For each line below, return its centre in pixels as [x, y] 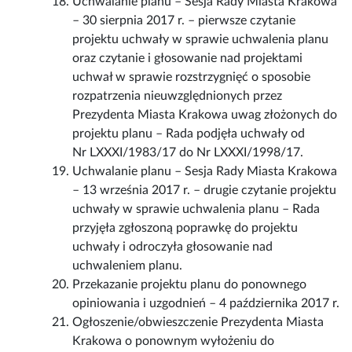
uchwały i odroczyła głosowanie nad [173, 247]
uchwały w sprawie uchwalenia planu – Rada [196, 209]
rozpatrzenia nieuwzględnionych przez [178, 96]
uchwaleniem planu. [128, 266]
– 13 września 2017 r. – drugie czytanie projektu [205, 191]
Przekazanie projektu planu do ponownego [190, 285]
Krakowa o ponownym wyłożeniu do [174, 341]
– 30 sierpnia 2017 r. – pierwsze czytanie [184, 21]
